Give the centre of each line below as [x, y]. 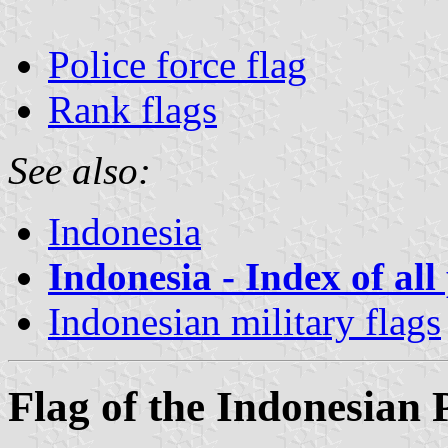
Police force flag [177, 64]
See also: [79, 170]
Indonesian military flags [244, 321]
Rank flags [132, 109]
